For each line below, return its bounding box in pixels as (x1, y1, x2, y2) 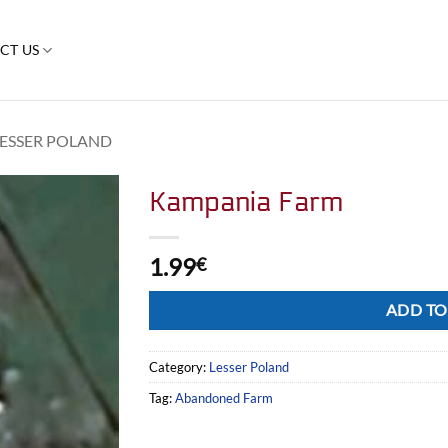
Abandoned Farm (175, 389, 273, 406)
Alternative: (149, 294, 223, 311)
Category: (149, 358, 209, 375)
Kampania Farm (149, 187, 343, 218)
